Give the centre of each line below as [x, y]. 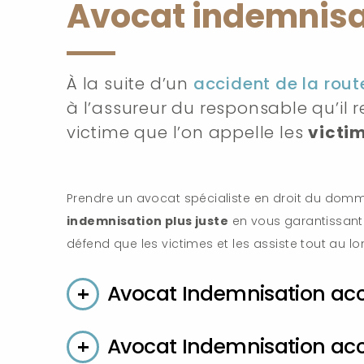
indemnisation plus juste [148, 221]
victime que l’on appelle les [188, 132]
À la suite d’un [130, 84]
